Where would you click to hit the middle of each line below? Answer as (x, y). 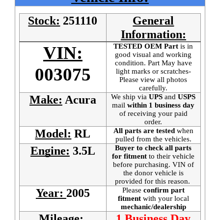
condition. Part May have (153, 63)
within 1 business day (160, 105)
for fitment (130, 156)
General (153, 21)
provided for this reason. (153, 181)
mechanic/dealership (153, 207)
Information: (153, 35)
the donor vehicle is (153, 173)
